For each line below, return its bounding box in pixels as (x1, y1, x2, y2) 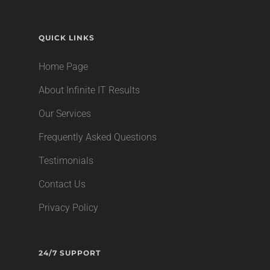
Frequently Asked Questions (39, 131, 157, 143)
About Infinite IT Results (39, 84, 140, 96)
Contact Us (39, 178, 86, 190)
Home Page (39, 61, 88, 72)
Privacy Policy (39, 202, 98, 213)
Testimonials (39, 155, 93, 166)
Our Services (39, 108, 91, 119)
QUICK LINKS (39, 33, 95, 42)
